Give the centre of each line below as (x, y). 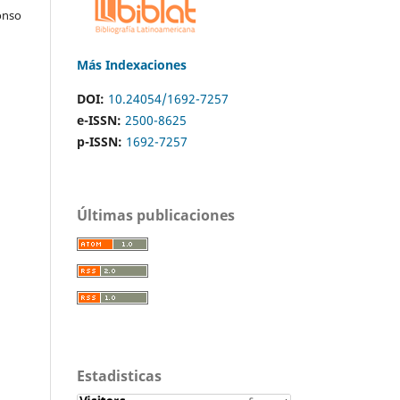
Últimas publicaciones (156, 215)
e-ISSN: (99, 120)
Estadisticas (119, 375)
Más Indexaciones (132, 64)
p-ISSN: (100, 141)
